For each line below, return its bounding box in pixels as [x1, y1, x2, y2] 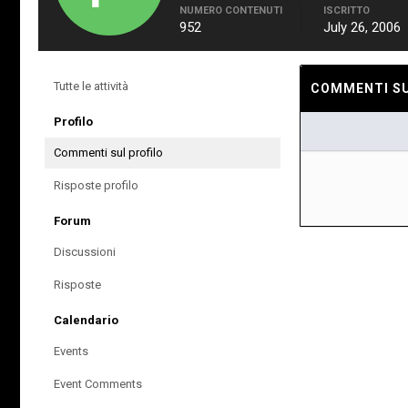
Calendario [54, 313, 118, 327]
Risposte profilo [54, 178, 138, 192]
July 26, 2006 [323, 19, 401, 36]
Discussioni [54, 245, 116, 259]
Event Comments [54, 377, 142, 391]
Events [54, 344, 88, 358]
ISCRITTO [323, 5, 370, 16]
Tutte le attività [54, 79, 128, 93]
